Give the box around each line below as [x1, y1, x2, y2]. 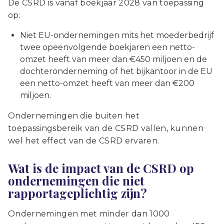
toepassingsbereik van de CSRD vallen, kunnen [8, 123, 204, 133]
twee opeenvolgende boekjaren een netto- [20, 42, 195, 52]
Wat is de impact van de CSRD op [8, 159, 194, 176]
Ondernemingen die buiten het [8, 110, 139, 120]
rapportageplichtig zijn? [8, 184, 147, 201]
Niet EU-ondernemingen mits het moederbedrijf [20, 30, 214, 40]
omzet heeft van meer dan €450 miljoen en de [20, 54, 207, 64]
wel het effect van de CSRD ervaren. [8, 135, 159, 145]
